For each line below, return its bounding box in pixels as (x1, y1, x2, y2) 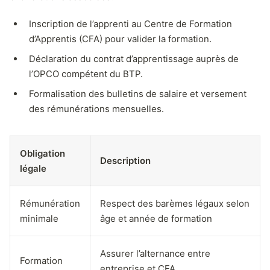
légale (20, 162, 46, 174)
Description (100, 154, 151, 166)
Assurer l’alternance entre (100, 247, 210, 259)
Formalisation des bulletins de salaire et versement (29, 87, 246, 99)
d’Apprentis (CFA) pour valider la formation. (29, 33, 212, 45)
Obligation (20, 147, 65, 159)
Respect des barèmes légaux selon (100, 197, 250, 209)
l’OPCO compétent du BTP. (29, 67, 143, 80)
